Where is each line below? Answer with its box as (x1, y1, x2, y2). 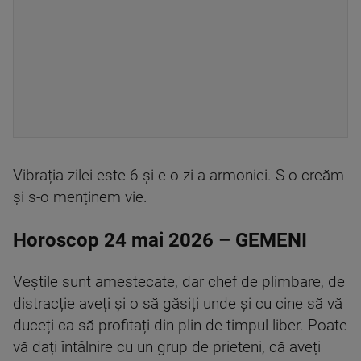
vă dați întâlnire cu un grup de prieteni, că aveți (13, 338, 321, 356)
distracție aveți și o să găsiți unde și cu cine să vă (13, 295, 342, 313)
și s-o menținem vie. (13, 189, 147, 206)
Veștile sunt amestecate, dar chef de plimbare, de (13, 273, 345, 291)
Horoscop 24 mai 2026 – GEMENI (13, 229, 307, 251)
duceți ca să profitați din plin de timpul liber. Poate (13, 317, 347, 334)
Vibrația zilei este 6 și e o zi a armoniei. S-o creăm (13, 167, 344, 185)
